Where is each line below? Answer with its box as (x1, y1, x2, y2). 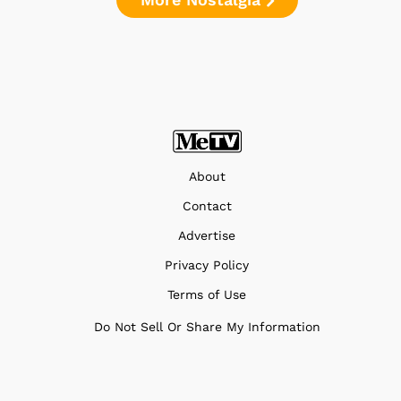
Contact (182, 198, 232, 213)
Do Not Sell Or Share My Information (93, 319, 320, 334)
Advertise (178, 227, 235, 243)
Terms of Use (167, 286, 246, 302)
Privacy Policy (165, 257, 249, 272)
